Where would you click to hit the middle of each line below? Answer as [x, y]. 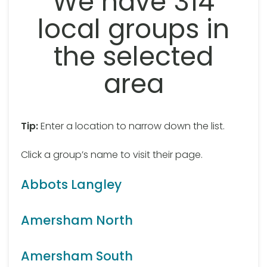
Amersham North [77, 221]
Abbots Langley [71, 185]
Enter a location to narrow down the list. [131, 126]
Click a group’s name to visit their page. [112, 155]
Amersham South [77, 256]
